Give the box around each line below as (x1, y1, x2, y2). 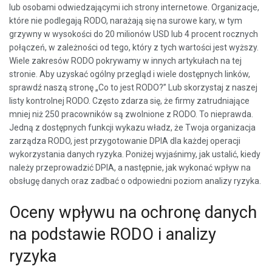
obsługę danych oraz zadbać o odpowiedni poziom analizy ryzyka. (9, 175, 261, 186)
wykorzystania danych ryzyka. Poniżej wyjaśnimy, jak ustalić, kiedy (9, 149, 260, 159)
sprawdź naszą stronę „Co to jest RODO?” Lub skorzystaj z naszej (9, 82, 257, 92)
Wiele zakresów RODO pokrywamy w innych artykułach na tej (9, 55, 242, 66)
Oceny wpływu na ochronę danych (9, 202, 257, 222)
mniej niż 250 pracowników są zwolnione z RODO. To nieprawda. (9, 109, 253, 119)
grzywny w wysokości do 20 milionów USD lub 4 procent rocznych (9, 29, 258, 39)
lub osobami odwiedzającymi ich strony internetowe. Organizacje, (9, 2, 259, 12)
